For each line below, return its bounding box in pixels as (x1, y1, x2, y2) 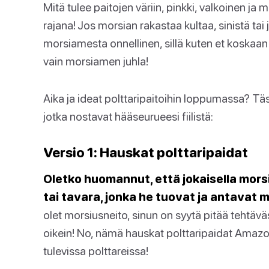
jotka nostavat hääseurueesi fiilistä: (43, 109, 213, 123)
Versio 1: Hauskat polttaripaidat (43, 144, 248, 160)
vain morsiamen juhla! (43, 54, 148, 68)
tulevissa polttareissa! (43, 244, 148, 258)
